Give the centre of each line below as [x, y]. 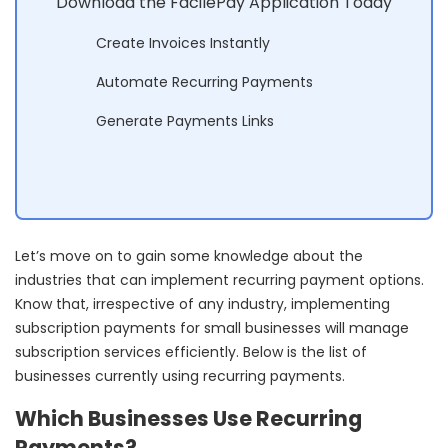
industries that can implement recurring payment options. [219, 279]
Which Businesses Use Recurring [188, 418]
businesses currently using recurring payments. [180, 375]
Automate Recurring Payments [204, 81]
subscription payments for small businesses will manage [212, 327]
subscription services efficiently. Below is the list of [191, 351]
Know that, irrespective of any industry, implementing [202, 303]
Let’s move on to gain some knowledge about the [189, 255]
